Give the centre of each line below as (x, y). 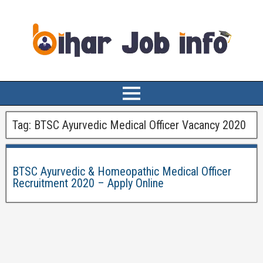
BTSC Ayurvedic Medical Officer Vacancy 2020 (140, 125)
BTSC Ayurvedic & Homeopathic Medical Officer (122, 171)
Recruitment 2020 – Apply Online (88, 183)
